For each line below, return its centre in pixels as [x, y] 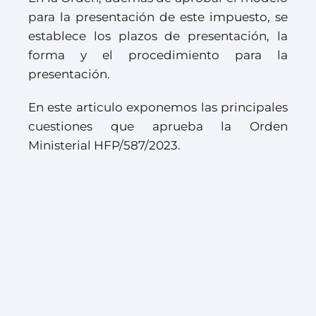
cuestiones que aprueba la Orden [158, 126]
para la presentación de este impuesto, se [158, 17]
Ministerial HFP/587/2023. [104, 145]
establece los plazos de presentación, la [158, 36]
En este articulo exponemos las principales [158, 107]
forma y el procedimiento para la [158, 55]
